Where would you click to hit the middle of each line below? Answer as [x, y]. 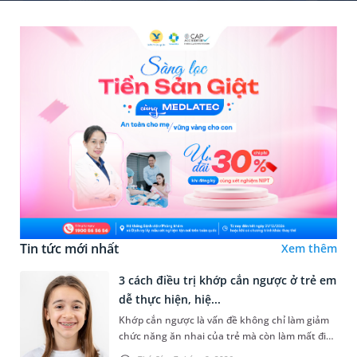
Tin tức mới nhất [69, 248]
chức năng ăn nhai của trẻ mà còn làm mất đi [222, 336]
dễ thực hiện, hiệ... [170, 300]
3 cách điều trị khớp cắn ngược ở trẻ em [228, 280]
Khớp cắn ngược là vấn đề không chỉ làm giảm [224, 320]
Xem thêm [309, 248]
